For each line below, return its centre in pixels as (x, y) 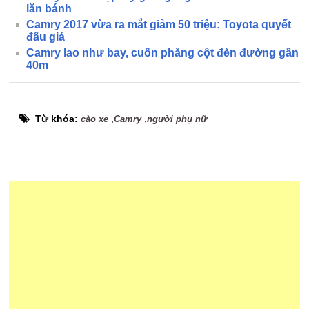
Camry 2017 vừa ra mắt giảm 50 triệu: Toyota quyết (159, 24)
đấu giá (46, 37)
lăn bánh (49, 9)
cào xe (95, 119)
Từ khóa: (58, 119)
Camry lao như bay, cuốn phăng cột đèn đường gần (163, 53)
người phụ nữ (177, 119)
